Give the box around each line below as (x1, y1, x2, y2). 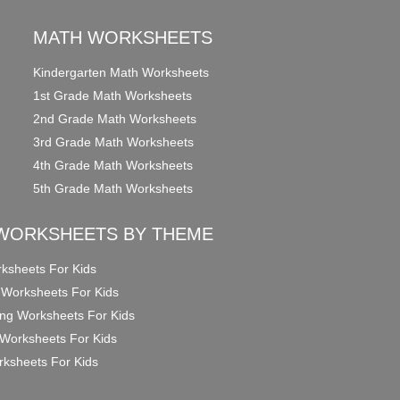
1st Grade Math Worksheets (33, 87, 193, 103)
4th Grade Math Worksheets (33, 157, 194, 172)
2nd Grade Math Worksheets (33, 111, 197, 126)
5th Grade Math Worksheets (33, 180, 194, 196)
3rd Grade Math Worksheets (33, 134, 195, 149)
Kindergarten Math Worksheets (33, 64, 210, 79)
